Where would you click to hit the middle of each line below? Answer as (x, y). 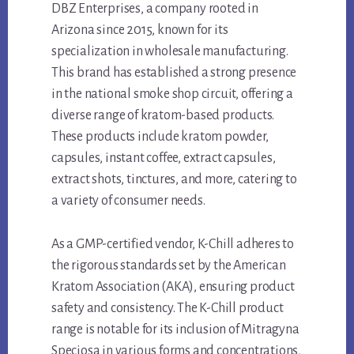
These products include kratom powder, (160, 137)
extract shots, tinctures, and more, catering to (174, 180)
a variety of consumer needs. (128, 201)
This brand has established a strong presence (174, 73)
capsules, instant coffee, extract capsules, (164, 158)
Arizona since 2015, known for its (140, 30)
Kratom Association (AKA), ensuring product (173, 287)
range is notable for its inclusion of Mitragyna (175, 330)
